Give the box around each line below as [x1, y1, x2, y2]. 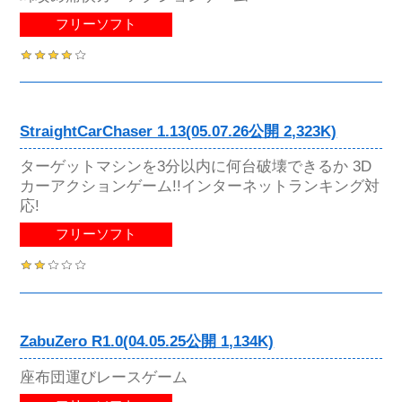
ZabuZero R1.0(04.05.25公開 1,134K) [20, 333, 275, 351]
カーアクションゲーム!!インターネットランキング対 [20, 177, 380, 196]
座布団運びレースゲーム [20, 367, 188, 386]
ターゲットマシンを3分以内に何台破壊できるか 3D [20, 157, 372, 176]
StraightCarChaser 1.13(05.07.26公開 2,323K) [20, 123, 337, 141]
